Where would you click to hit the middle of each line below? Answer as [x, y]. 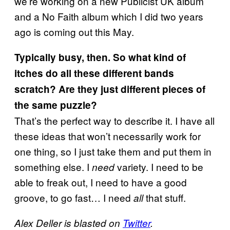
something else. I [53, 166]
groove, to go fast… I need [74, 197]
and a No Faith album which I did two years [109, 16]
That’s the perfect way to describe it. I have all [114, 120]
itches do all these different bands [94, 73]
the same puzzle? [56, 105]
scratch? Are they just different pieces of [110, 89]
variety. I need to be [159, 166]
